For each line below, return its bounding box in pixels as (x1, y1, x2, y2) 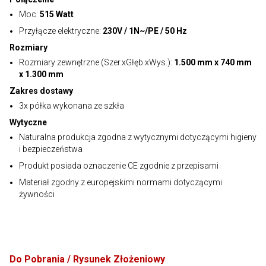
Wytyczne (9, 118, 47, 127)
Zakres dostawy (9, 86, 73, 96)
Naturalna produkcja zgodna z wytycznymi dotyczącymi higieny (19, 132, 256, 142)
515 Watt (38, 9, 74, 19)
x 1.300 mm (19, 69, 64, 79)
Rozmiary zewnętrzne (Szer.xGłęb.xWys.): (19, 58, 174, 67)
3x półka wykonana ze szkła (19, 101, 124, 110)
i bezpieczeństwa (19, 144, 83, 154)
